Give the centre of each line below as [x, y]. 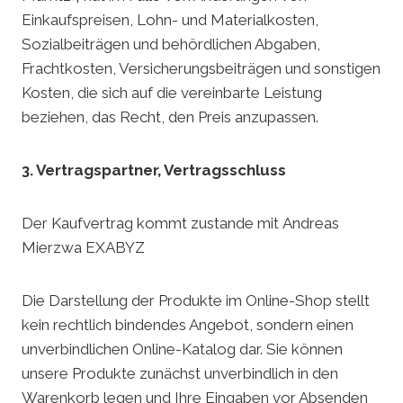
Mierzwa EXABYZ [83, 248]
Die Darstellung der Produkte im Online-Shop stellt [196, 301]
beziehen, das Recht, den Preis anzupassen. [170, 117]
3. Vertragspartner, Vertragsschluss [154, 170]
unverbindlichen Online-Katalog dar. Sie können [182, 349]
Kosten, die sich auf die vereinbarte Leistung [172, 93]
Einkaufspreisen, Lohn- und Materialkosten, [170, 20]
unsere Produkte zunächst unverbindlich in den [180, 374]
